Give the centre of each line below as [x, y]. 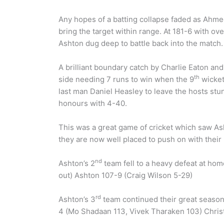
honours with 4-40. [93, 103]
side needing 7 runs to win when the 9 [126, 79]
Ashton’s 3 [77, 199]
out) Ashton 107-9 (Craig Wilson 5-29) [125, 175]
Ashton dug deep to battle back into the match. [141, 43]
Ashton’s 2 [77, 163]
